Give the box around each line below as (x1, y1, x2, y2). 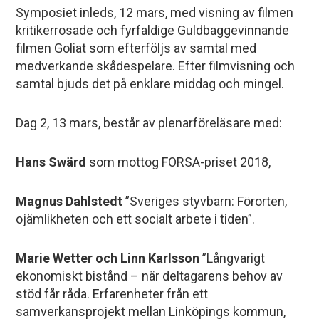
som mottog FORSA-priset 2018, (89, 155, 271, 169)
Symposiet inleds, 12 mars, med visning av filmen (16, 5, 294, 20)
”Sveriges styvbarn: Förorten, (122, 194, 288, 209)
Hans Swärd (16, 155, 90, 169)
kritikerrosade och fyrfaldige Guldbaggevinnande (16, 23, 290, 38)
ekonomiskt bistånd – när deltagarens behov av (16, 268, 283, 283)
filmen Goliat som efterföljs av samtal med (16, 41, 257, 56)
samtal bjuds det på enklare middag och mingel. (16, 76, 285, 91)
